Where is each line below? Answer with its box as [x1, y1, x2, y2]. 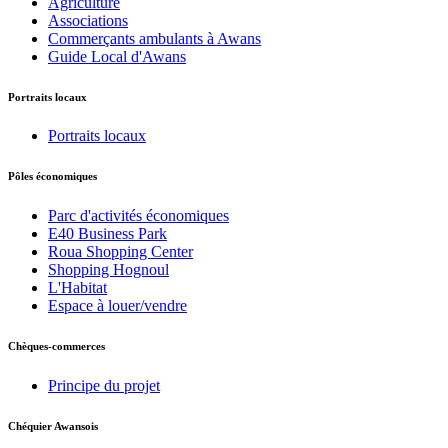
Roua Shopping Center [48, 243, 193, 261]
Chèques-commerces [8, 340, 105, 353]
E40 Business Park [48, 225, 167, 243]
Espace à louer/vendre [48, 297, 187, 315]
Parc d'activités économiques [48, 207, 229, 225]
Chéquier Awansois [8, 420, 98, 433]
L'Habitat [48, 279, 107, 297]
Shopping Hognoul [48, 261, 169, 279]
